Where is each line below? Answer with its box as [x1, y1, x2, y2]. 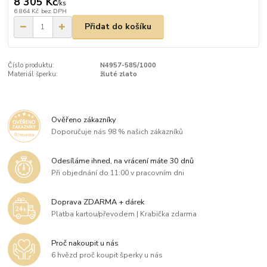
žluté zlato [100, 69, 137, 79]
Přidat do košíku [85, 21, 151, 33]
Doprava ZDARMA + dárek [51, 197, 145, 208]
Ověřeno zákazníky [51, 114, 117, 126]
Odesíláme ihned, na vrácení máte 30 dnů [51, 156, 194, 167]
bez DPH [41, 6, 67, 15]
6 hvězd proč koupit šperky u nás [51, 250, 163, 260]
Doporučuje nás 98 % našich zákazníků [51, 126, 184, 136]
